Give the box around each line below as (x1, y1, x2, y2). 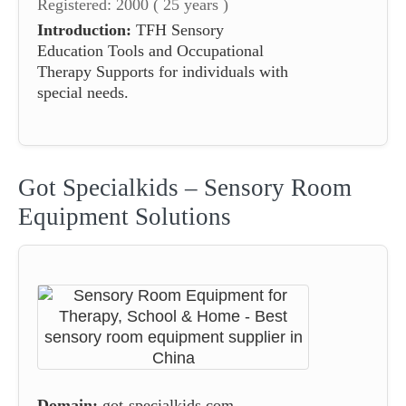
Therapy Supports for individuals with (37, 62, 288, 81)
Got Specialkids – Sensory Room (18, 173, 352, 201)
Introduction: (37, 20, 131, 39)
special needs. (37, 82, 129, 101)
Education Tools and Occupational (37, 41, 264, 60)
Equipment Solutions (18, 202, 231, 230)
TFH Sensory (131, 20, 224, 39)
